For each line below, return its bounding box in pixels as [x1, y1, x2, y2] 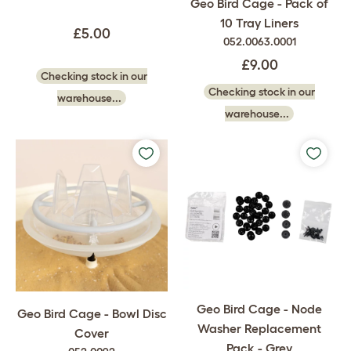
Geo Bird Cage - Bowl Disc [16, 306, 167, 321]
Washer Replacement [197, 321, 321, 336]
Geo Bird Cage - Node [197, 302, 322, 317]
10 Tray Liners [220, 16, 299, 31]
